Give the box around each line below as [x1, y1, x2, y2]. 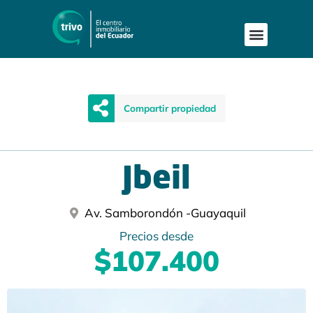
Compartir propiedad [124, 101, 216, 114]
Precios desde [119, 228, 194, 244]
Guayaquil [191, 205, 246, 221]
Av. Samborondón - [85, 205, 191, 221]
